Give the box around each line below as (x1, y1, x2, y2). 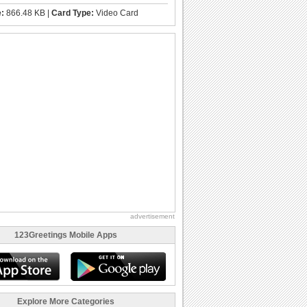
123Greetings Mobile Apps (14, 230, 117, 240)
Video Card (94, 8, 138, 18)
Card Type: (51, 8, 94, 18)
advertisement (130, 212, 175, 220)
